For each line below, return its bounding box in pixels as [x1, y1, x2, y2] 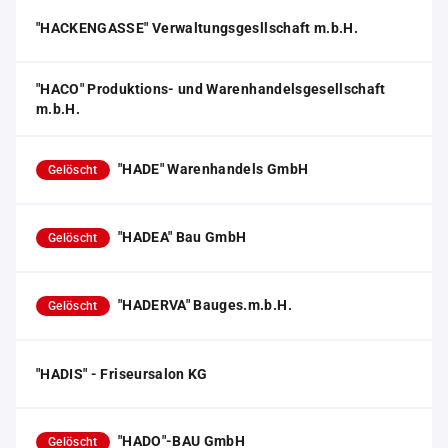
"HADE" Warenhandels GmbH [117, 161, 309, 177]
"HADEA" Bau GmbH [117, 229, 247, 245]
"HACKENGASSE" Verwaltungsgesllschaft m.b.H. [36, 20, 359, 36]
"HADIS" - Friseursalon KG [36, 366, 208, 382]
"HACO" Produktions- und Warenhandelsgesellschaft [36, 81, 386, 97]
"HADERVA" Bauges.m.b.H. [117, 297, 292, 313]
